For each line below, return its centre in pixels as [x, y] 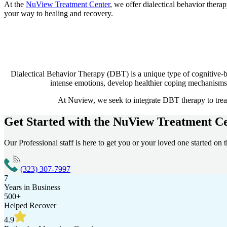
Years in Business [32, 187]
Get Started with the [59, 121]
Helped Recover [30, 206]
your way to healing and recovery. [59, 13]
